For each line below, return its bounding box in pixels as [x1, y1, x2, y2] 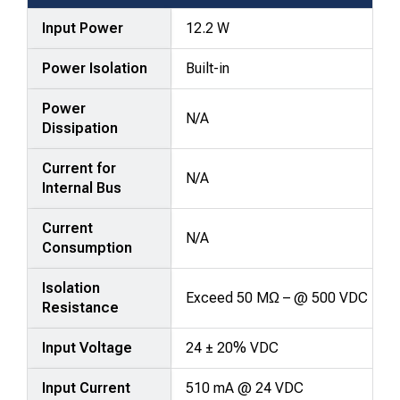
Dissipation [42, 119, 119, 137]
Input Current [42, 379, 131, 396]
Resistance [42, 298, 120, 316]
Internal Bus [42, 179, 122, 196]
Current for [42, 159, 117, 177]
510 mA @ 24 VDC [186, 379, 304, 396]
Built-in [186, 59, 230, 77]
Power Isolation [42, 59, 148, 77]
